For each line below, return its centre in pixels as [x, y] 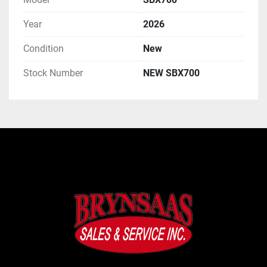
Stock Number [53, 73]
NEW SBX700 [171, 73]
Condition [44, 49]
